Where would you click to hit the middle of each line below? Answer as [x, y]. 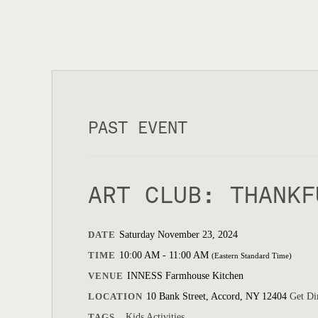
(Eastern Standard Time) [252, 256]
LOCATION [115, 296]
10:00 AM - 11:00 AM [165, 255]
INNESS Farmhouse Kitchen [185, 276]
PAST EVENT [138, 128]
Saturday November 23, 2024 [179, 235]
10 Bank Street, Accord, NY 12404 [218, 296]
